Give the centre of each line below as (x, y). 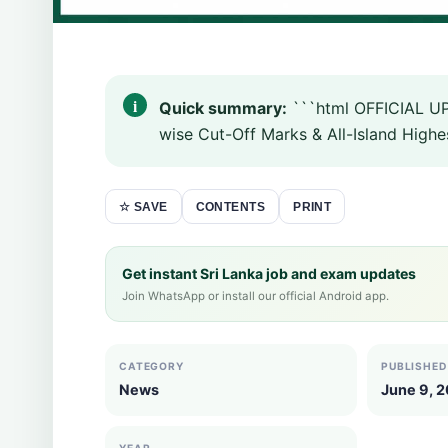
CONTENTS (230, 206)
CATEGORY (151, 366)
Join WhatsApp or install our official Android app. (255, 296)
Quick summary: (223, 108)
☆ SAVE (143, 207)
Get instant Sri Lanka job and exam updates (269, 273)
